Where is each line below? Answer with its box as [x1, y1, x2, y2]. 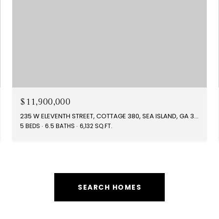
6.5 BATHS [45, 122, 75, 131]
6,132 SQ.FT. [80, 122, 113, 131]
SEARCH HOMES [78, 182, 141, 193]
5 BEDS [20, 122, 41, 131]
